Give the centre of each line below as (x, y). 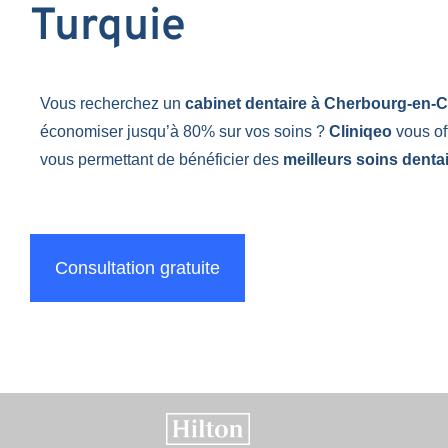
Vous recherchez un (112, 103)
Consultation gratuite (137, 267)
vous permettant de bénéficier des (161, 159)
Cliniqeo (360, 131)
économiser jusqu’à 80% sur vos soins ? (184, 131)
